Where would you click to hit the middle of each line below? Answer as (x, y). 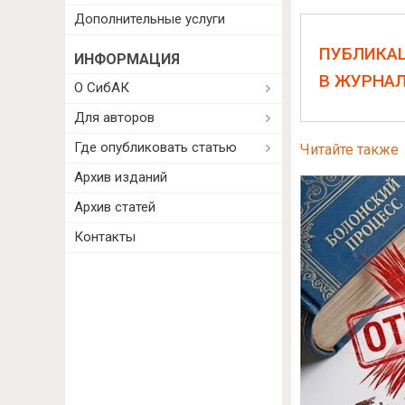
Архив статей (115, 207)
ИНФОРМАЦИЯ (127, 59)
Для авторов (114, 118)
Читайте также (349, 150)
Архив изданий (121, 177)
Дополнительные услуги (150, 19)
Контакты (105, 237)
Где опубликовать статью (155, 147)
